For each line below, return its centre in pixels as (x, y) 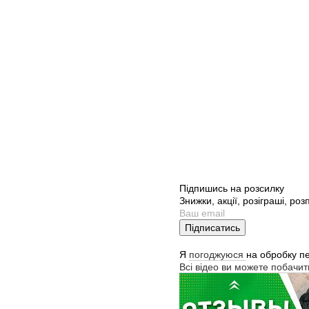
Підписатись (212, 228)
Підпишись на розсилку (232, 189)
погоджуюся (218, 255)
